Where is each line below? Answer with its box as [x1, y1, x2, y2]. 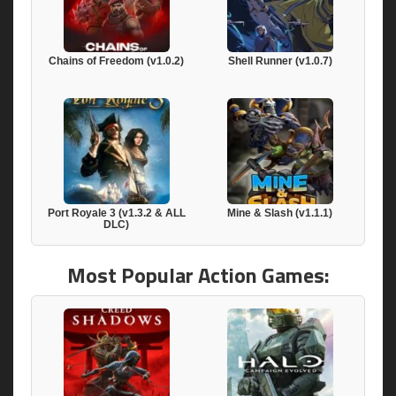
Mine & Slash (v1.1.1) [227, 207, 332, 220]
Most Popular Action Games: [66, 259, 330, 292]
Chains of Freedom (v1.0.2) [49, 55, 184, 68]
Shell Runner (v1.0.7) [227, 55, 332, 68]
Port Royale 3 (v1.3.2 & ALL [47, 207, 186, 220]
